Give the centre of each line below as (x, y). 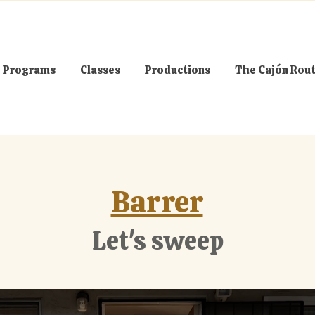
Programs (29, 70)
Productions (177, 70)
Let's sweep (157, 241)
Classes (100, 70)
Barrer (157, 202)
